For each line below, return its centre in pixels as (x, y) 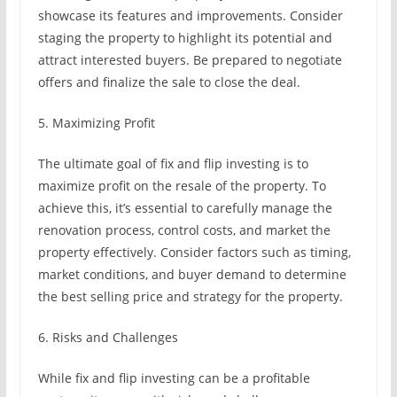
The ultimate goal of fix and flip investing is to (173, 163)
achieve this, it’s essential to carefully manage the (185, 208)
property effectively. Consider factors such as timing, (194, 252)
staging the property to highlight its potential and (185, 38)
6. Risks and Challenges (108, 337)
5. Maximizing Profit (96, 123)
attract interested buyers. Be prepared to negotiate (190, 60)
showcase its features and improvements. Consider (190, 16)
